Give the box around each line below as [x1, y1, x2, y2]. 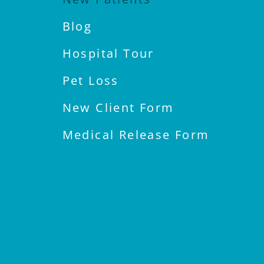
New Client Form [62, 100, 174, 116]
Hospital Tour [62, 45, 154, 62]
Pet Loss [62, 72, 119, 89]
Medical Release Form [62, 127, 210, 143]
